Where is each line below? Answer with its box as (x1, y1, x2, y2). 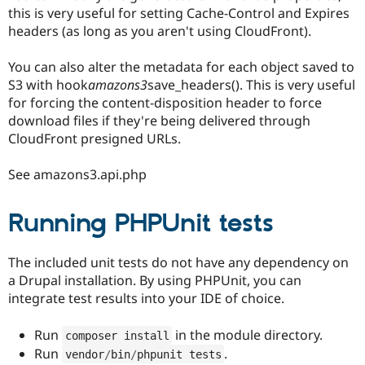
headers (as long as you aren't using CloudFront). (8, 21, 311, 40)
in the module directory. (172, 325, 323, 344)
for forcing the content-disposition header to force (8, 94, 322, 112)
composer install (64, 328, 169, 342)
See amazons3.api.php (8, 165, 147, 184)
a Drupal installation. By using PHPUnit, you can (8, 271, 301, 290)
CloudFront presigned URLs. (8, 130, 181, 148)
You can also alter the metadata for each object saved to (8, 58, 354, 77)
